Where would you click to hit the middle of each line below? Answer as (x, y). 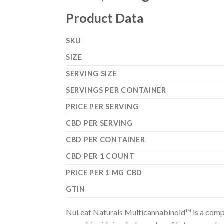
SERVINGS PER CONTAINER (116, 90)
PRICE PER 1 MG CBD (104, 173)
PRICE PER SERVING (102, 107)
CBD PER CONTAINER (106, 140)
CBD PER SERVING (99, 123)
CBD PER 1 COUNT (100, 156)
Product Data (105, 18)
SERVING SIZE (92, 74)
